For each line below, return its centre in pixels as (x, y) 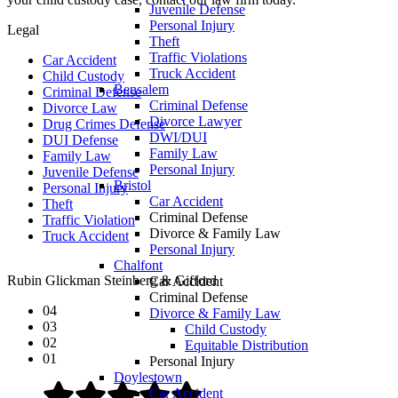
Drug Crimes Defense (104, 123)
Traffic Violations (198, 57)
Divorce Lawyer (195, 121)
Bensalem (141, 89)
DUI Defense (80, 139)
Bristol (132, 185)
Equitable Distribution (247, 345)
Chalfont (138, 265)
